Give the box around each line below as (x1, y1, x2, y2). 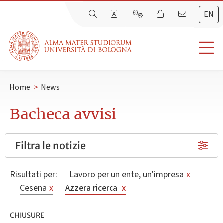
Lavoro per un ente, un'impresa (69, 168, 184, 181)
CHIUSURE (10, 211, 44, 220)
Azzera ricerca (65, 182, 119, 195)
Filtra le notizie (15, 139, 86, 152)
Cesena (20, 182, 47, 195)
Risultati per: (10, 168, 59, 181)
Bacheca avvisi (10, 105, 116, 124)
